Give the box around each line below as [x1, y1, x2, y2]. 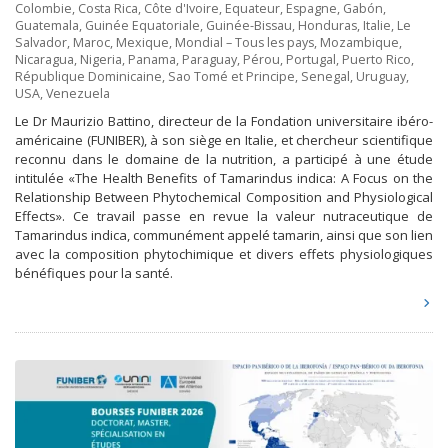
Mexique [116, 34, 169, 52]
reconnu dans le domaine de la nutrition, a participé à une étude [15, 150, 433, 169]
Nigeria [80, 51, 122, 69]
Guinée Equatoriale [85, 17, 200, 35]
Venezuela [46, 85, 110, 103]
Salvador [15, 34, 67, 52]
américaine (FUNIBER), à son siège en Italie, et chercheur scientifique [15, 131, 433, 150]
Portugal [286, 51, 336, 69]
